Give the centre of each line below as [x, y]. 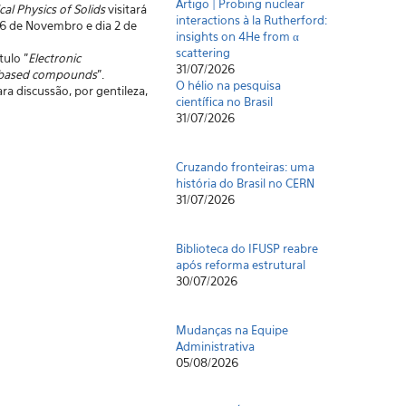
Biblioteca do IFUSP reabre [247, 248]
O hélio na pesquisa [229, 85]
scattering [203, 53]
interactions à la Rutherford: [252, 20]
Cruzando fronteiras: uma [246, 167]
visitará [126, 9]
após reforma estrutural [241, 265]
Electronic [54, 58]
